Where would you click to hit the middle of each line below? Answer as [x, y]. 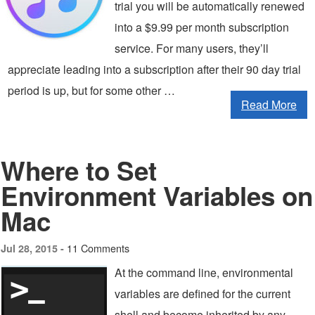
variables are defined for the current [202, 294]
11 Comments [98, 248]
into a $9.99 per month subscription [202, 27]
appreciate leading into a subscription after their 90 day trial [154, 69]
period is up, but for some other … [91, 90]
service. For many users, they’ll [192, 48]
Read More [269, 104]
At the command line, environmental [204, 272]
